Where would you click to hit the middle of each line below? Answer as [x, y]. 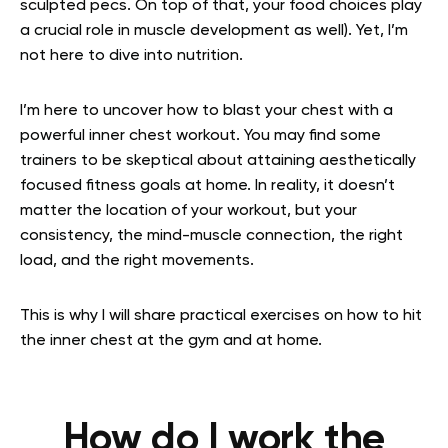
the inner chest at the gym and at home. [173, 341]
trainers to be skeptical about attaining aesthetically [218, 161]
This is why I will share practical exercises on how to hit [221, 316]
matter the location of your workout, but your [188, 211]
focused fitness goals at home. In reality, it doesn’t [207, 186]
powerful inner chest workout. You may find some [200, 136]
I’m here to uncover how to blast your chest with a [206, 111]
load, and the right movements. [139, 261]
